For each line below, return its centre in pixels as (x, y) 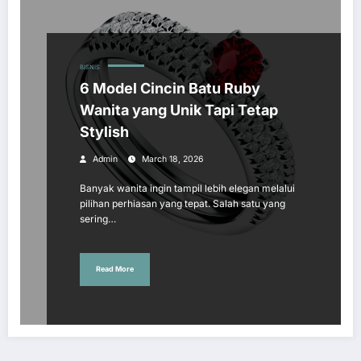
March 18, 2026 (173, 159)
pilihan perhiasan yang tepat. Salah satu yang (183, 203)
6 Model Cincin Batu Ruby (170, 88)
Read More (115, 269)
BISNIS (90, 67)
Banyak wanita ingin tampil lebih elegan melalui (187, 188)
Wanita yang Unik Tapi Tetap (179, 110)
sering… (98, 218)
